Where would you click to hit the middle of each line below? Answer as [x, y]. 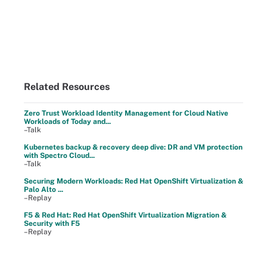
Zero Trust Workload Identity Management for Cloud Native [126, 113]
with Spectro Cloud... [59, 156]
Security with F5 [52, 223]
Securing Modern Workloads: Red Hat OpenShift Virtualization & [133, 181]
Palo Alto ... [44, 190]
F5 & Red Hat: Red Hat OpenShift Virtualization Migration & [125, 215]
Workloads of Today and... [67, 122]
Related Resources [67, 87]
